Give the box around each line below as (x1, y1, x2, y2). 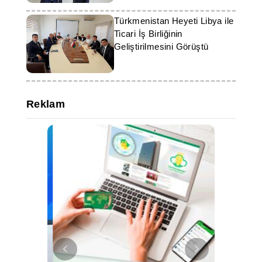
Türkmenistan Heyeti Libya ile (113, 16, 234, 26)
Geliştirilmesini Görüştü (113, 42, 209, 51)
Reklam (26, 98, 65, 110)
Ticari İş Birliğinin (113, 29, 182, 39)
